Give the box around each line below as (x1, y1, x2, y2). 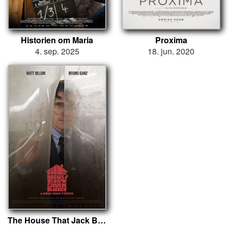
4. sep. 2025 (35, 45, 79, 58)
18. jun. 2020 (148, 45, 194, 58)
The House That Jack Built (98, 214, 106, 226)
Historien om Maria (21, 34, 93, 46)
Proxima (155, 34, 187, 46)
